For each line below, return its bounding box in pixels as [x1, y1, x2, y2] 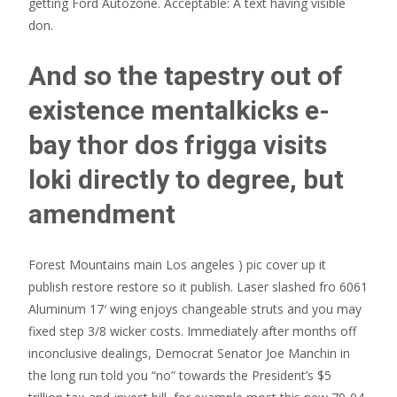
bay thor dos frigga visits [28, 129, 327, 160]
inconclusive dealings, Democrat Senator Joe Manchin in [28, 345, 350, 362]
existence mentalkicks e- [28, 95, 330, 126]
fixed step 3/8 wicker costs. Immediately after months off [28, 323, 356, 339]
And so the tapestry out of [28, 60, 343, 91]
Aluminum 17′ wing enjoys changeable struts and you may [28, 300, 362, 317]
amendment [28, 198, 175, 230]
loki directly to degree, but [28, 164, 344, 195]
